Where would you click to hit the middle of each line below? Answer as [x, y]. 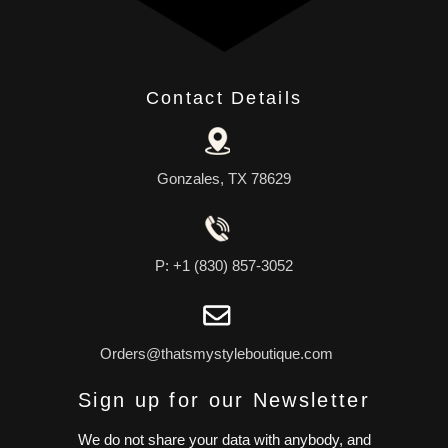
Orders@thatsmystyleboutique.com [217, 354]
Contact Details [224, 97]
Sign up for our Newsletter [224, 400]
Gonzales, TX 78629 [224, 178]
